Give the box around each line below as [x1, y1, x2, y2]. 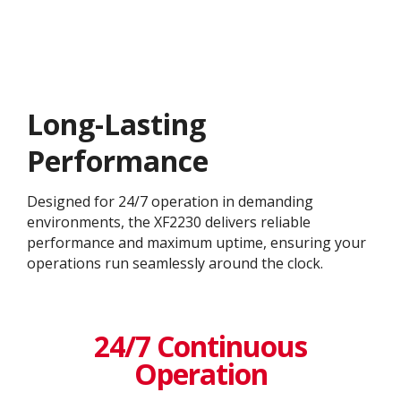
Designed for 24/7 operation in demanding [27, 192, 313, 212]
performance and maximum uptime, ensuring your [27, 233, 366, 253]
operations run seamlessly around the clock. [27, 253, 323, 274]
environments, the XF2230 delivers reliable [27, 212, 311, 233]
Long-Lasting [27, 105, 206, 144]
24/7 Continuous [94, 327, 307, 366]
